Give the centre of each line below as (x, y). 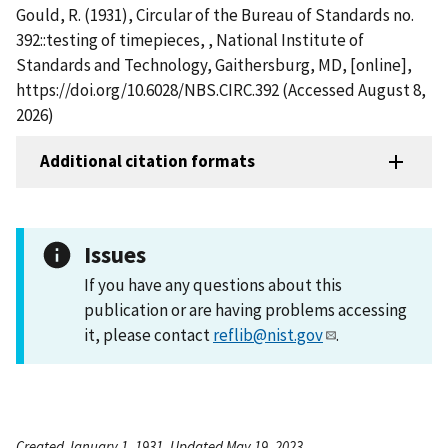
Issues (115, 254)
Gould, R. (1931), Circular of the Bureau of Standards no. (215, 14)
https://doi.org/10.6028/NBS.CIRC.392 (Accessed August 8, (221, 89)
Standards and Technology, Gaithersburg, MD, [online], (214, 64)
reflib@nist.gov (268, 334)
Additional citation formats (147, 161)
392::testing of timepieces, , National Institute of (190, 39)
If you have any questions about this (213, 284)
